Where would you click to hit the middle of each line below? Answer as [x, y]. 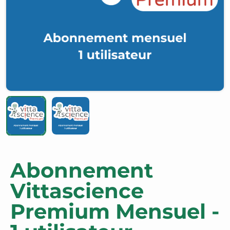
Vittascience [77, 190]
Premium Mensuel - [115, 211]
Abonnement [82, 170]
